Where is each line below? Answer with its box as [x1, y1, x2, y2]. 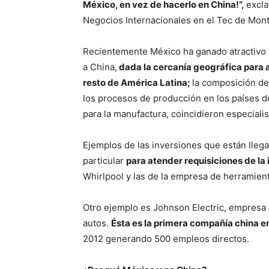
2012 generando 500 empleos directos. [83, 233, 249, 244]
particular [83, 155, 126, 166]
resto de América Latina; [83, 77, 192, 88]
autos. [83, 217, 111, 229]
